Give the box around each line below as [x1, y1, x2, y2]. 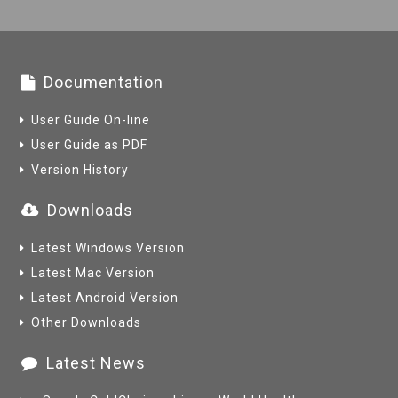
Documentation [44, 73, 163, 92]
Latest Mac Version [31, 266, 155, 280]
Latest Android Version [31, 291, 179, 305]
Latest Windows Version [31, 241, 185, 255]
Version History [31, 163, 129, 177]
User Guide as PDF [31, 138, 147, 152]
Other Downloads [31, 315, 141, 330]
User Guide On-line [31, 113, 150, 127]
